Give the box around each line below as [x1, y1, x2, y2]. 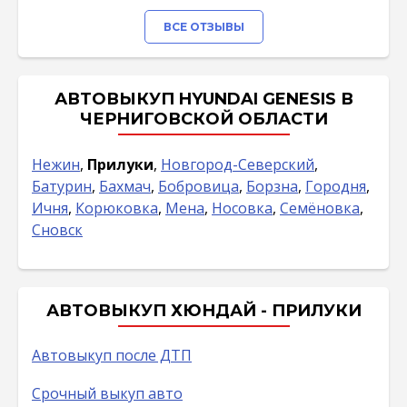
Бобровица [158, 176, 239, 197]
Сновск [32, 220, 83, 241]
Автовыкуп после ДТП [32, 345, 192, 366]
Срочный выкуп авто [32, 383, 183, 404]
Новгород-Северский [161, 154, 314, 175]
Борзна [246, 176, 298, 197]
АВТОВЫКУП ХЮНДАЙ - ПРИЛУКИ [45, 301, 362, 322]
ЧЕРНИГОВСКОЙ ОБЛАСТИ [79, 109, 328, 130]
